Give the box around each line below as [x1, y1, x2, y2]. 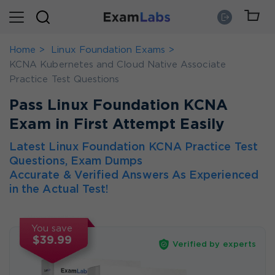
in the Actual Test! [9, 185, 109, 195]
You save [31, 225, 73, 233]
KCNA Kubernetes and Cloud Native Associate [9, 61, 226, 69]
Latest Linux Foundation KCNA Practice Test [9, 142, 258, 152]
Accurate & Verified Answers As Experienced [9, 171, 258, 180]
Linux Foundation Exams [51, 46, 165, 54]
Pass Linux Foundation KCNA [9, 99, 228, 112]
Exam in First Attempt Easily [9, 118, 224, 131]
